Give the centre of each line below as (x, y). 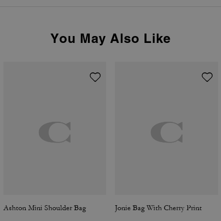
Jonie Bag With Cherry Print (158, 208)
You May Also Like (110, 38)
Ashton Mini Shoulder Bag (44, 208)
